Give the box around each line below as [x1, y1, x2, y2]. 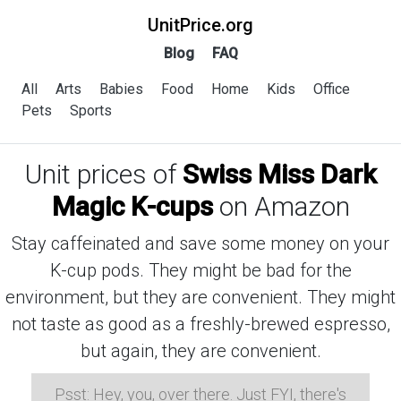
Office [313, 81, 350, 98]
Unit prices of [24, 158, 183, 190]
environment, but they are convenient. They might [5, 286, 396, 308]
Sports [70, 102, 112, 119]
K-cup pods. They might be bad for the [49, 260, 352, 281]
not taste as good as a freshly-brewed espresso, [11, 313, 390, 335]
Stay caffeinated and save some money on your [12, 233, 389, 254]
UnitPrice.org [148, 14, 253, 36]
